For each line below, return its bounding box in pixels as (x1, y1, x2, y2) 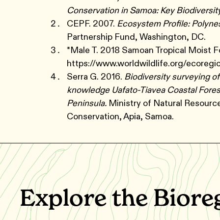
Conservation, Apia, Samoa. (67, 111, 176, 122)
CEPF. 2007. (67, 18, 117, 29)
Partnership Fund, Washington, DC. (67, 31, 206, 42)
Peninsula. (67, 98, 107, 109)
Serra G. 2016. (67, 71, 124, 82)
